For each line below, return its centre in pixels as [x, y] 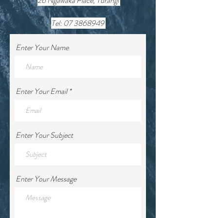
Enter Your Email [41, 91]
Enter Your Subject [44, 135]
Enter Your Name [42, 47]
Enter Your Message [46, 179]
